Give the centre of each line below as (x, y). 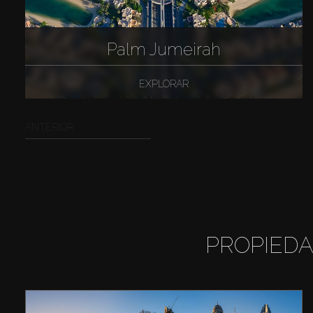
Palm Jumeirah (163, 49)
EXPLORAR (163, 83)
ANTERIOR (49, 128)
